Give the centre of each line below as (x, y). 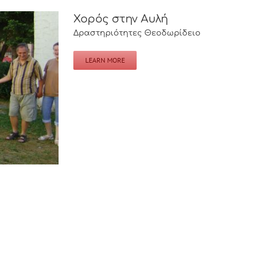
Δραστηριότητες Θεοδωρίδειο (137, 33)
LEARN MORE (105, 60)
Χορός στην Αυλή (121, 19)
